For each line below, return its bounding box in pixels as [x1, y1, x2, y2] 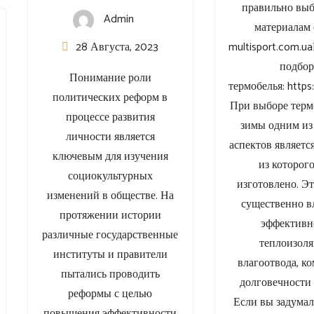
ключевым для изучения [52, 147, 168, 167]
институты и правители [53, 245, 168, 265]
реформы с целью [68, 285, 153, 304]
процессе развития [65, 108, 155, 128]
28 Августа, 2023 [76, 38, 159, 57]
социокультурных [67, 167, 153, 186]
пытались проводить [60, 265, 160, 285]
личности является [65, 128, 155, 147]
